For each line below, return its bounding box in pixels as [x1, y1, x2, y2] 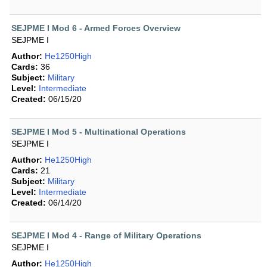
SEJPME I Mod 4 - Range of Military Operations [11, 231, 201, 241]
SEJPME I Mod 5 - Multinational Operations [11, 127, 186, 137]
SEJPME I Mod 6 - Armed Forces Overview [11, 23, 181, 33]
